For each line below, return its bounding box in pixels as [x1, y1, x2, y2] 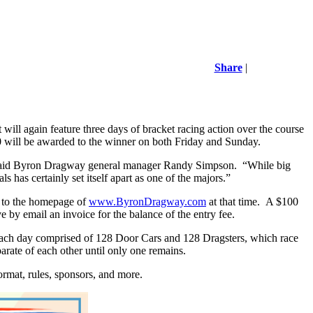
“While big [242, 159, 291, 172]
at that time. [206, 196, 260, 208]
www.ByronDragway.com [89, 196, 206, 208]
